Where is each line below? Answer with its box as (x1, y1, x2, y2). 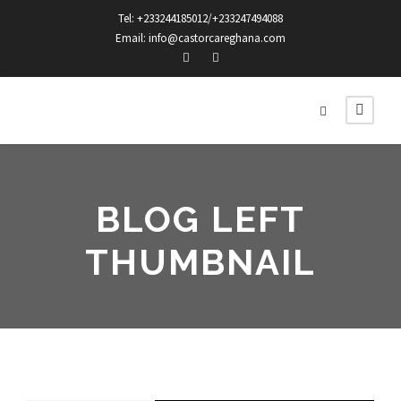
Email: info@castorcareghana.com (115, 30, 286, 46)
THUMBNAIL (85, 241, 316, 283)
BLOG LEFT (96, 198, 305, 240)
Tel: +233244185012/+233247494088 (118, 11, 283, 26)
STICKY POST (60, 376, 137, 388)
